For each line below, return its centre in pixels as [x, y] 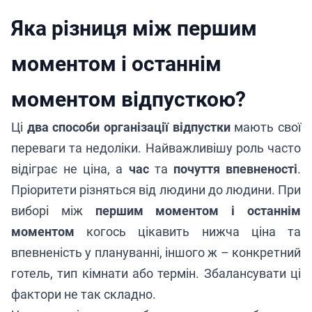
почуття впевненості [235, 169]
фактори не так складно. [84, 294]
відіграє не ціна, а [70, 169]
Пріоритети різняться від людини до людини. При [156, 190]
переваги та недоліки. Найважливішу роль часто [156, 148]
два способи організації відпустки [128, 127]
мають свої [266, 127]
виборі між [53, 211]
